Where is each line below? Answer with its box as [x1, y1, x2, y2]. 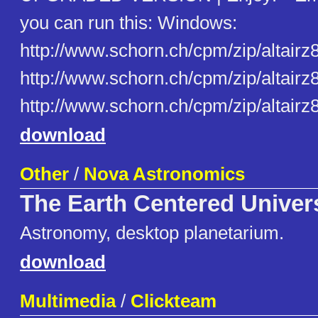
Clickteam [131, 290, 216, 312]
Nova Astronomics [84, 163, 245, 185]
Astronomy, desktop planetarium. [20, 222, 284, 244]
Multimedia [20, 290, 116, 312]
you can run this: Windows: [20, 12, 237, 34]
